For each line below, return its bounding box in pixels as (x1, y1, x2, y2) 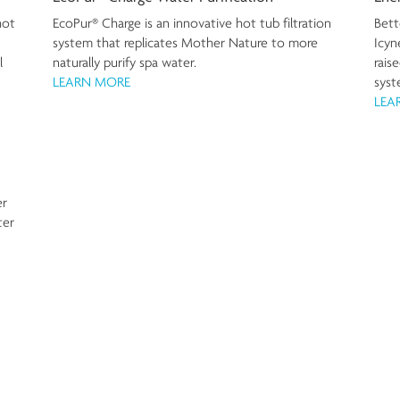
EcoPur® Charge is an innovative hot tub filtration (53, 14, 331, 32)
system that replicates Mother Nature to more (53, 34, 318, 52)
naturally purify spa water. (53, 54, 196, 71)
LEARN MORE (53, 73, 130, 91)
